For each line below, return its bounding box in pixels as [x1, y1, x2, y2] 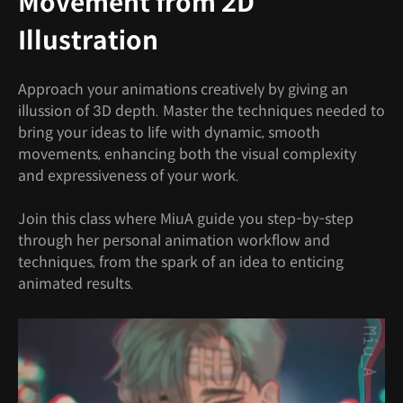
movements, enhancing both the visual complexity [18, 144, 356, 164]
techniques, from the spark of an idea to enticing [18, 252, 344, 272]
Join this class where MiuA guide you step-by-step [18, 209, 354, 228]
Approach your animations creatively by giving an [18, 79, 348, 99]
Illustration [18, 24, 158, 57]
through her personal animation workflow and [18, 230, 330, 250]
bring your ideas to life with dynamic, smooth [18, 122, 320, 142]
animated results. [18, 273, 134, 293]
